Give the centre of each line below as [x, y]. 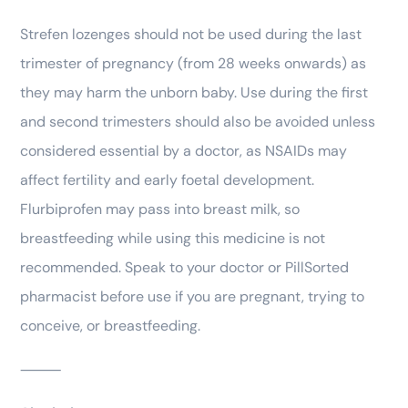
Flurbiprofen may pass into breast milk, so [160, 209]
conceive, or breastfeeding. [110, 326]
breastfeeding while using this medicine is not [173, 239]
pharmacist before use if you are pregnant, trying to [192, 297]
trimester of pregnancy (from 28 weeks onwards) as [193, 64]
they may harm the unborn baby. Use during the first [194, 93]
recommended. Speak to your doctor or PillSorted [184, 268]
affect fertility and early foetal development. [167, 180]
